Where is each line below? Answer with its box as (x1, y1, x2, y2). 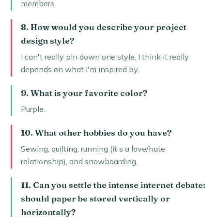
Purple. (20, 104, 45, 114)
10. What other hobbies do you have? (20, 127, 171, 138)
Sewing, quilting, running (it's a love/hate (20, 143, 165, 154)
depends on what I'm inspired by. (20, 64, 139, 75)
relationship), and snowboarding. (20, 156, 138, 166)
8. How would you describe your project (20, 22, 186, 32)
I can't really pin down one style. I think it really (20, 52, 189, 62)
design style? (20, 35, 74, 46)
